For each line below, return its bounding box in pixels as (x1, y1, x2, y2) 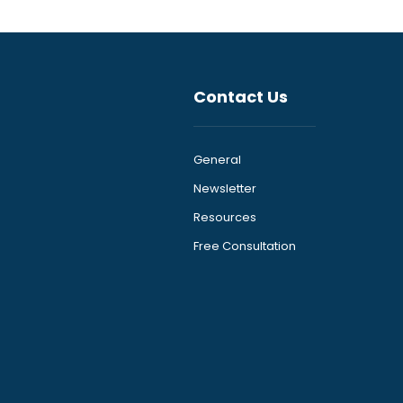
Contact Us (193, 85, 288, 108)
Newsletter (193, 180, 256, 197)
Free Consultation (193, 237, 296, 255)
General (193, 151, 241, 168)
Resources (193, 209, 256, 226)
